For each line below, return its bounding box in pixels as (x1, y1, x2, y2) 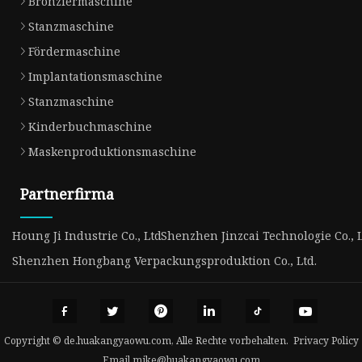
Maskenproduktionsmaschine (28, 143, 196, 159)
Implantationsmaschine (28, 68, 162, 84)
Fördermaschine (28, 43, 120, 59)
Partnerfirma (20, 183, 114, 204)
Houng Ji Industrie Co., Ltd (12, 227, 162, 243)
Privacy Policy (293, 334, 359, 348)
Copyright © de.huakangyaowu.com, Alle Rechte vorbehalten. (3, 334, 293, 348)
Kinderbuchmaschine (28, 118, 152, 134)
